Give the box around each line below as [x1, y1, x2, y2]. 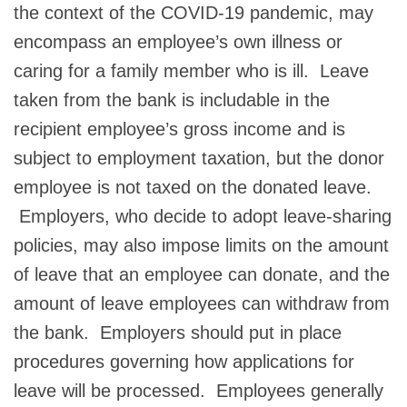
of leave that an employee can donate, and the [14, 263, 390, 284]
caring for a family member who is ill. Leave [14, 60, 369, 81]
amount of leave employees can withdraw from [14, 293, 390, 313]
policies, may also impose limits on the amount [14, 234, 389, 255]
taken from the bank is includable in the [14, 89, 330, 110]
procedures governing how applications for [14, 351, 354, 372]
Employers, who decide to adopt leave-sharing [14, 205, 392, 226]
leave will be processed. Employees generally [14, 380, 383, 401]
